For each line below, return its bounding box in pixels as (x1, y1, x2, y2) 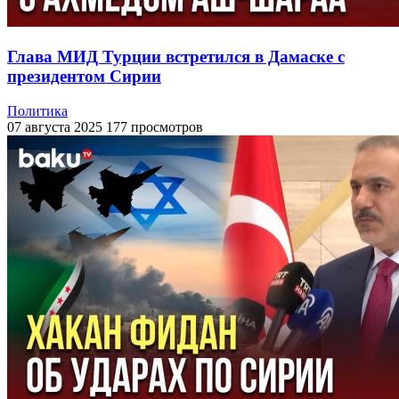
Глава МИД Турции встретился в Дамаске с (7, 46, 345, 66)
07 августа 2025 (7, 118, 102, 134)
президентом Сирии (7, 66, 161, 85)
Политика (7, 102, 68, 118)
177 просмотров (106, 118, 203, 134)
